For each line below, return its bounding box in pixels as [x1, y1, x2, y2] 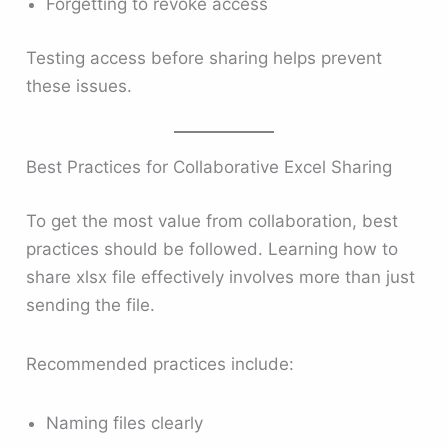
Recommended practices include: [26, 354, 295, 375]
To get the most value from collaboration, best [26, 210, 399, 231]
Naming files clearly [46, 413, 204, 434]
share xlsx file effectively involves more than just [26, 266, 416, 287]
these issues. [26, 75, 133, 96]
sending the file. [26, 294, 156, 315]
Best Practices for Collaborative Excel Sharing [26, 157, 393, 178]
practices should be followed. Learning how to [26, 238, 399, 259]
